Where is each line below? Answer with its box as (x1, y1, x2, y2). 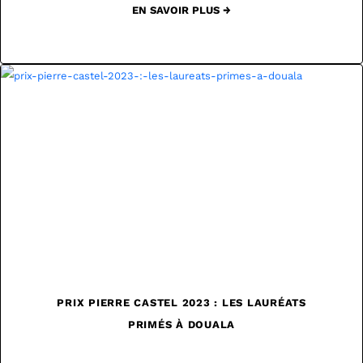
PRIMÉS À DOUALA (127, 318, 236, 331)
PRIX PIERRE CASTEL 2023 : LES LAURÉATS (57, 297, 306, 310)
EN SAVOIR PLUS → (132, 4, 231, 17)
